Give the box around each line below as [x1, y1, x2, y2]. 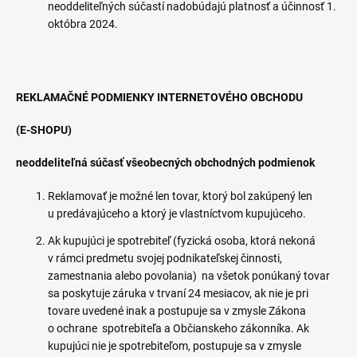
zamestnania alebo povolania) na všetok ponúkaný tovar [48, 269, 330, 282]
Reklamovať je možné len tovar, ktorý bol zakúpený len [48, 190, 312, 202]
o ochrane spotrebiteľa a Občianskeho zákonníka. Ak [48, 322, 309, 335]
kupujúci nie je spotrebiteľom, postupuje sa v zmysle [48, 339, 301, 352]
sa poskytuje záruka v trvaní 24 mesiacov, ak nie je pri [48, 287, 308, 300]
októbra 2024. [48, 18, 118, 30]
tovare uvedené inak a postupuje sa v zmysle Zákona [48, 304, 306, 317]
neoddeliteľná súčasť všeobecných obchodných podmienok [16, 156, 315, 169]
